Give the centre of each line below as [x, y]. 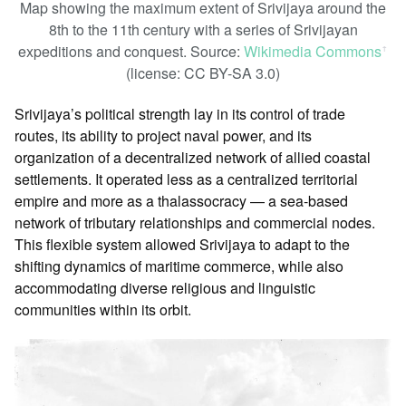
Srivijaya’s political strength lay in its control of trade [180, 113]
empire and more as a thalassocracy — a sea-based [181, 200]
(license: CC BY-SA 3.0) [203, 72]
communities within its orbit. [103, 309]
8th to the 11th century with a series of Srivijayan [203, 29]
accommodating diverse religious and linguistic [165, 287]
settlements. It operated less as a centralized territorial [186, 179]
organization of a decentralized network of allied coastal [193, 157]
